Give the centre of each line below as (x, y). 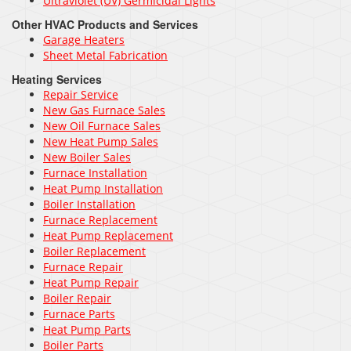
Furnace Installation (95, 173)
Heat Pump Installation (103, 189)
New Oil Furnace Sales (102, 126)
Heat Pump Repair (91, 283)
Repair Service (81, 95)
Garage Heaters (84, 40)
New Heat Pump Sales (101, 142)
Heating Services (57, 80)
